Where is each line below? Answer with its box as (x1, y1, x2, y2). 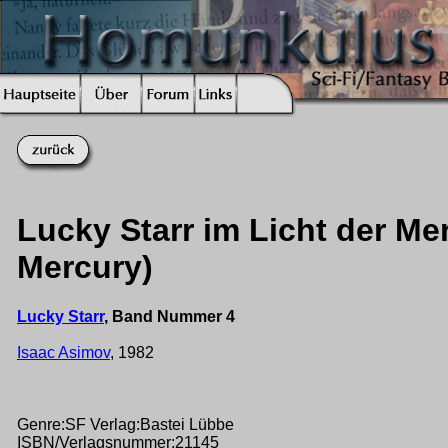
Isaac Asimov (17, 343, 110, 361)
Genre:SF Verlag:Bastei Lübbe (17, 415, 234, 433)
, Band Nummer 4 (104, 307, 235, 325)
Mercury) (17, 249, 153, 286)
